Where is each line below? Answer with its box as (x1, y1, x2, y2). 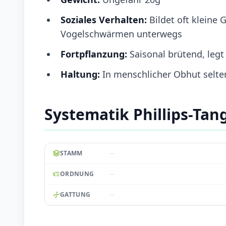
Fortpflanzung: (61, 47, 127, 60)
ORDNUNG (60, 169, 94, 178)
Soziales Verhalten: (61, 13, 149, 26)
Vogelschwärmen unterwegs (61, 27, 182, 40)
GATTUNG (60, 190, 91, 199)
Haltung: (61, 68, 100, 80)
